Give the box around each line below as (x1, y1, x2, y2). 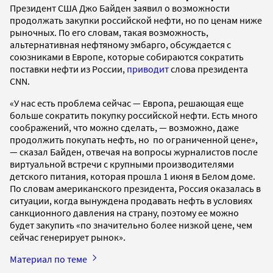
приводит (127, 62, 171, 75)
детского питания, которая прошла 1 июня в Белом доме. (10, 169, 255, 182)
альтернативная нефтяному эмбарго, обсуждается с (10, 38, 231, 51)
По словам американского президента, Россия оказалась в (10, 182, 261, 194)
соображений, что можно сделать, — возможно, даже (10, 121, 239, 133)
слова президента (171, 62, 248, 75)
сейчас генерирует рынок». (10, 230, 127, 243)
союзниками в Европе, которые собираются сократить (10, 50, 244, 63)
